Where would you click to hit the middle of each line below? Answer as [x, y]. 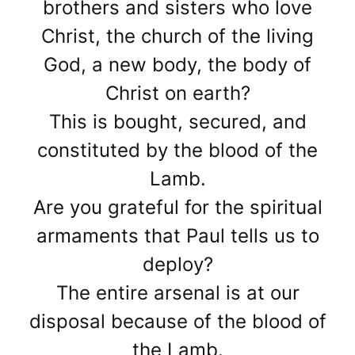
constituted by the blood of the [177, 151]
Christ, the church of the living [177, 36]
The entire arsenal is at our [177, 293]
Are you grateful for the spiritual [177, 208]
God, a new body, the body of [177, 65]
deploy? [177, 265]
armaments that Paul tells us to [177, 236]
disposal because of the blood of [177, 322]
